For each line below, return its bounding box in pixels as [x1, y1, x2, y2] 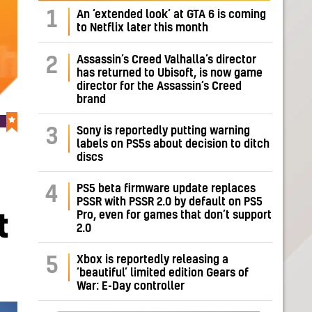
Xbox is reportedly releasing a [77, 254, 228, 266]
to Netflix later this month [77, 22, 208, 34]
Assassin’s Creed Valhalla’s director [77, 54, 256, 66]
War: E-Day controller [77, 281, 185, 292]
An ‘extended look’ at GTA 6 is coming [77, 9, 266, 21]
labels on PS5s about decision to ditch [77, 139, 270, 150]
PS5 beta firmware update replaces [77, 183, 256, 195]
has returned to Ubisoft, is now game [77, 68, 263, 79]
